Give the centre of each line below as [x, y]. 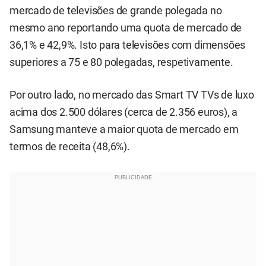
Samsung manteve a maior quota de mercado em [124, 130]
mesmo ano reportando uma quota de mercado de [126, 28]
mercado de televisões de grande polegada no [116, 11]
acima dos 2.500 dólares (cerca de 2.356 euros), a [124, 113]
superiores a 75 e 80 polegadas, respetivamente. [121, 62]
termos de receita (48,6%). [70, 147]
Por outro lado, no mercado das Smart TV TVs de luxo [132, 95]
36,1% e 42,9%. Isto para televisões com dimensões [128, 45]
